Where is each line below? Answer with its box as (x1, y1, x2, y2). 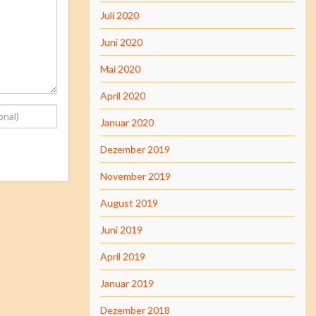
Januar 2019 (100, 277, 154, 289)
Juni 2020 (100, 36, 142, 48)
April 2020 (100, 90, 145, 102)
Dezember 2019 (100, 143, 170, 155)
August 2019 (100, 197, 158, 209)
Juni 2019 (100, 224, 142, 236)
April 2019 (100, 250, 145, 262)
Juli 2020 (100, 9, 139, 21)
